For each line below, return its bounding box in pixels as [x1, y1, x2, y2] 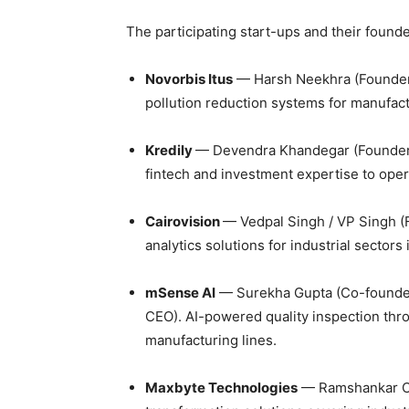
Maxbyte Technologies [145, 379, 298, 397]
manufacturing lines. [145, 331, 277, 350]
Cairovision [145, 213, 223, 231]
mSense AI [145, 284, 215, 302]
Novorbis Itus [145, 70, 233, 89]
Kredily [145, 142, 195, 160]
